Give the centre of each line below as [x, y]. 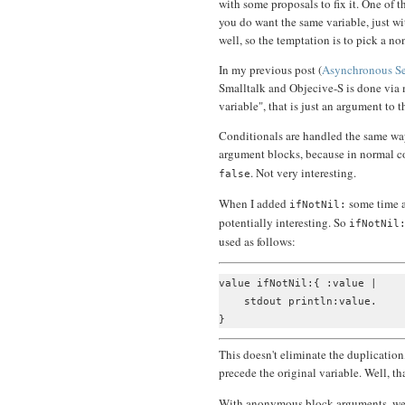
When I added [254, 204]
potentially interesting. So [284, 223]
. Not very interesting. [303, 173]
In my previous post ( [270, 70]
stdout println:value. [298, 301]
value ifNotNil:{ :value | [298, 283]
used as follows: [257, 242]
